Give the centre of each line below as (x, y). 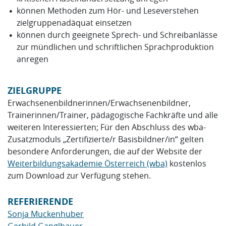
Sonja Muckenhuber (46, 214)
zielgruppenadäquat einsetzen (74, 23)
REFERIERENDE (40, 202)
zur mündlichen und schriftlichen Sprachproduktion (115, 47)
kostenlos (187, 164)
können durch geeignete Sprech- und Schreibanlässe (117, 35)
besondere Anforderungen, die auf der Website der (105, 152)
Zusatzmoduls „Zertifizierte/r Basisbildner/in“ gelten (106, 139)
